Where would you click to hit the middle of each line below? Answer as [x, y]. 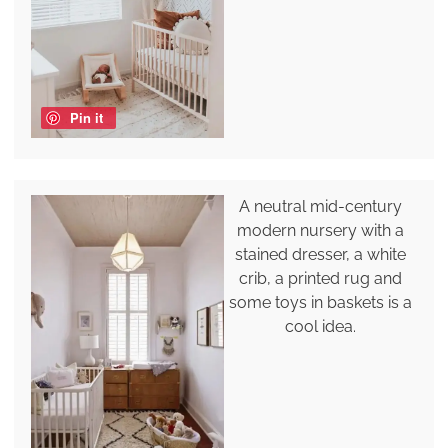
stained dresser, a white [321, 255]
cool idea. [321, 327]
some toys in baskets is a [321, 303]
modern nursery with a [321, 231]
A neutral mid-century [321, 207]
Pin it [86, 118]
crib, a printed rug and [321, 279]
